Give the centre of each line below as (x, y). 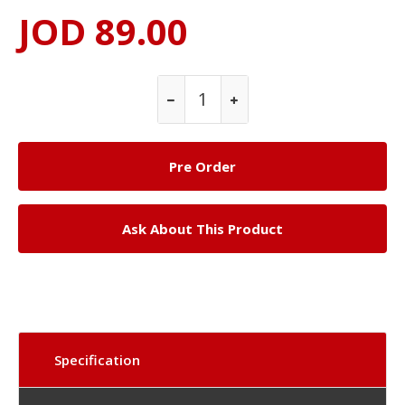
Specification (97, 359)
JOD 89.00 (103, 31)
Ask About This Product (202, 228)
